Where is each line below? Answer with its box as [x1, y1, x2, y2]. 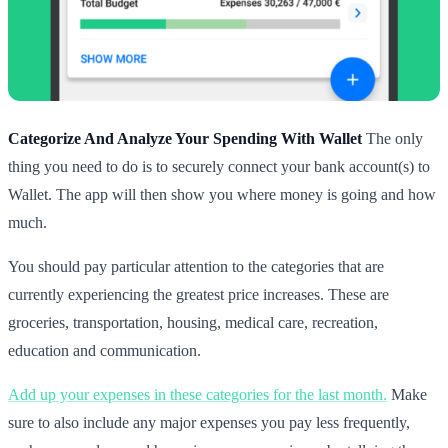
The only [362, 130, 423, 148]
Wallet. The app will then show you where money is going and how [8, 186, 436, 204]
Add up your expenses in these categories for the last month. [8, 386, 387, 404]
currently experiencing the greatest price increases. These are [8, 286, 389, 304]
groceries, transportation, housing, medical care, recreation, [8, 314, 378, 332]
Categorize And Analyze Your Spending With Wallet [8, 130, 362, 148]
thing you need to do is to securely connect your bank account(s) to [8, 158, 430, 176]
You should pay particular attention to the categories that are [8, 258, 384, 276]
